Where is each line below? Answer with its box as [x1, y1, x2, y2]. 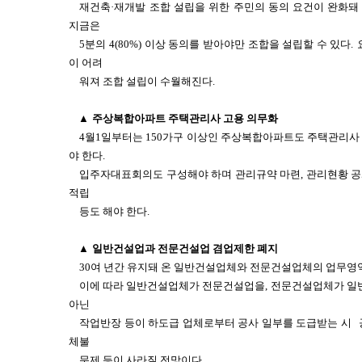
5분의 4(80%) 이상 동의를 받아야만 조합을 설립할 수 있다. [79, 38, 354, 50]
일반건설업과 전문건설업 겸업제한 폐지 [92, 242, 278, 255]
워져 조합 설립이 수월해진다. [79, 75, 216, 87]
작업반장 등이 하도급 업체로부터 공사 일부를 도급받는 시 [79, 317, 351, 329]
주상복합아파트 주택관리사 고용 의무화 [92, 112, 278, 124]
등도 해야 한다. [79, 205, 150, 217]
